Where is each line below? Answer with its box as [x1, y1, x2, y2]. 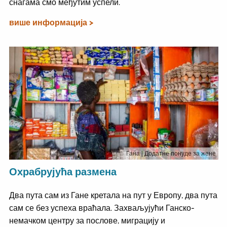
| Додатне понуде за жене [141, 149, 216, 157]
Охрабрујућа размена [9, 165, 117, 178]
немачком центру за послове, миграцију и [9, 215, 165, 225]
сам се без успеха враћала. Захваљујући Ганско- [9, 203, 195, 213]
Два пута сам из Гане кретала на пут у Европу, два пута [9, 190, 217, 200]
